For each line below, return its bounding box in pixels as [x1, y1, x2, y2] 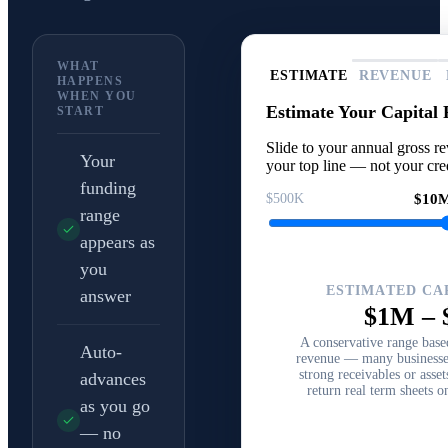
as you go [80, 396, 150, 416]
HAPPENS [57, 74, 124, 88]
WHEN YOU [57, 89, 137, 103]
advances [80, 369, 146, 389]
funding [80, 178, 136, 198]
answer [80, 286, 131, 306]
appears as [80, 232, 155, 252]
